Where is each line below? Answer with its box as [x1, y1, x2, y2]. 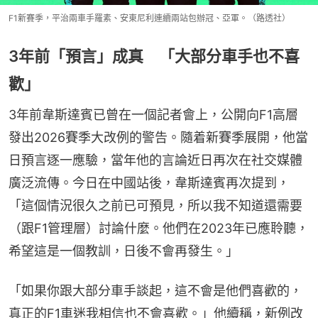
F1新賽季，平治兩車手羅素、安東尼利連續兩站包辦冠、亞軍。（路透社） [9, 13, 290, 24]
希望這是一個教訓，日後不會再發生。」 [9, 243, 238, 259]
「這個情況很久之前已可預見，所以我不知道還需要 [9, 198, 302, 214]
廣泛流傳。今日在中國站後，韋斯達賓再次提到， [9, 175, 290, 191]
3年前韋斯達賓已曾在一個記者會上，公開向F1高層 [9, 107, 298, 123]
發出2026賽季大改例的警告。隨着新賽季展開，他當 [9, 130, 308, 146]
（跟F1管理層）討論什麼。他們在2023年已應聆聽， [9, 221, 309, 236]
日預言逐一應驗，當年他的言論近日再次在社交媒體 [9, 153, 302, 168]
